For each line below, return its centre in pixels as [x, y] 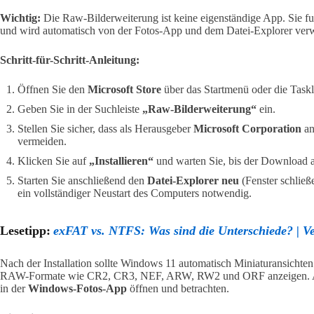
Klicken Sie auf [53, 161]
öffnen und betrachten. [178, 288]
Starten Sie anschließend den [82, 180]
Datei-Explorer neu [193, 180]
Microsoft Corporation [247, 128]
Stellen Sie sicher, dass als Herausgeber [105, 128]
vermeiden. [42, 141]
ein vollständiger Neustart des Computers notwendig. [135, 193]
